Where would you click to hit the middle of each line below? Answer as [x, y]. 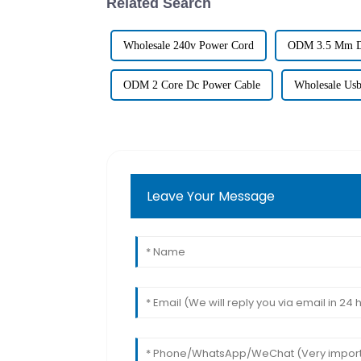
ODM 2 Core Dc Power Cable [192, 85]
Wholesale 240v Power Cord [189, 45]
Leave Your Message [211, 196]
